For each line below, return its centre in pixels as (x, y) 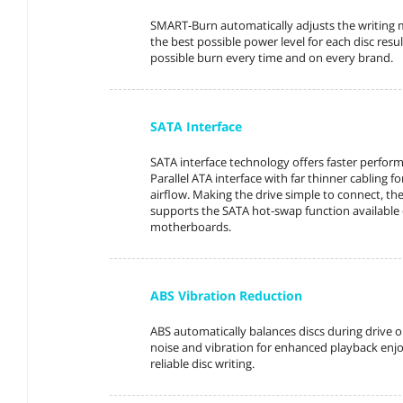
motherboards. (191, 226)
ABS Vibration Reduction (227, 295)
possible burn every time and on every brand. (272, 57)
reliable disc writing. (203, 363)
